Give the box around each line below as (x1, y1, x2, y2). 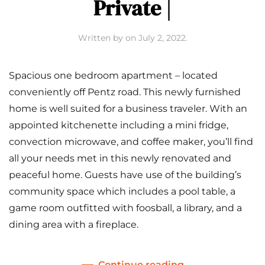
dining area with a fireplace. (9, 218, 138, 230)
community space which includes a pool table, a (9, 185, 235, 197)
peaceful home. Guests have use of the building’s (9, 169, 241, 180)
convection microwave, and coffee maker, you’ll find (9, 135, 253, 147)
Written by (77, 32, 125, 43)
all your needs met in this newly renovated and (9, 152, 231, 164)
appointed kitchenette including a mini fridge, (9, 119, 228, 131)
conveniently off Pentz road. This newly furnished (9, 86, 241, 98)
